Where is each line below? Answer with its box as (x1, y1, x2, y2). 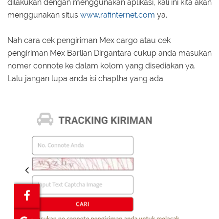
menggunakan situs (7, 10, 80, 20)
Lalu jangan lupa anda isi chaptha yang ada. (7, 74, 165, 84)
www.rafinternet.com (80, 10, 155, 20)
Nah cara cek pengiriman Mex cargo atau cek (7, 36, 171, 45)
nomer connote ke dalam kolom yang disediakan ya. (7, 61, 196, 71)
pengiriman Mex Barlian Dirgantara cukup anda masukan (7, 48, 212, 58)
